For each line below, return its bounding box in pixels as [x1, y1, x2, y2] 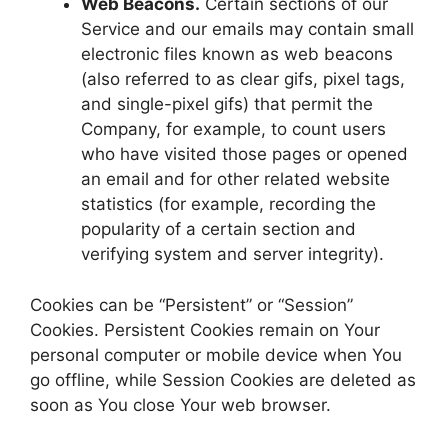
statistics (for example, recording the [81, 194, 376, 214]
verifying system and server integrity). [81, 244, 384, 264]
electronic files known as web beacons [81, 44, 393, 64]
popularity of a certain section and [81, 219, 356, 239]
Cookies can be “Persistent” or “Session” [30, 294, 353, 315]
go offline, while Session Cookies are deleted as [30, 369, 416, 390]
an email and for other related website [81, 169, 390, 189]
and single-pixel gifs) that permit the [81, 94, 373, 114]
